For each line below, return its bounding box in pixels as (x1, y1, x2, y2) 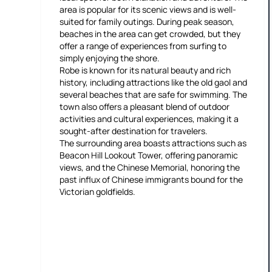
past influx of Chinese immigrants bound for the (59, 174, 243, 185)
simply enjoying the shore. (59, 52, 160, 64)
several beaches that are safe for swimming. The (59, 89, 247, 100)
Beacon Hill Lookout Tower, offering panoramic (59, 149, 238, 161)
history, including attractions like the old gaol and (59, 76, 247, 88)
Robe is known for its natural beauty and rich (59, 64, 231, 76)
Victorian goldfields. (59, 186, 135, 197)
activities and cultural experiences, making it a (59, 113, 239, 124)
